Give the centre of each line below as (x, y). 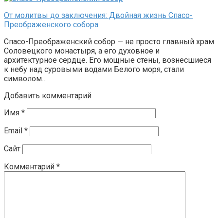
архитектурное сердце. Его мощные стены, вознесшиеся (108, 60)
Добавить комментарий (48, 96)
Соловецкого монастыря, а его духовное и (82, 51)
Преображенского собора (51, 25)
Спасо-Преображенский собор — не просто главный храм (109, 42)
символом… (25, 79)
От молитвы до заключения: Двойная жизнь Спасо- (98, 16)
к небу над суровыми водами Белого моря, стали (94, 70)
